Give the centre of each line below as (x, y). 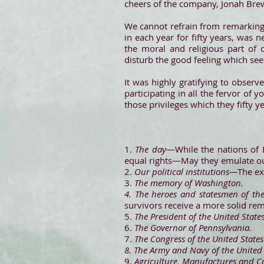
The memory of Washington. (189, 183)
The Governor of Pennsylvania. (193, 227)
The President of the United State (198, 216)
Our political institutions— (186, 171)
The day (151, 149)
